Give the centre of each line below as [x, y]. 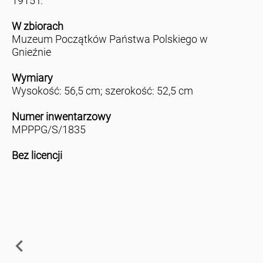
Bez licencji [37, 156]
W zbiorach [37, 26]
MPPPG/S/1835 [48, 130]
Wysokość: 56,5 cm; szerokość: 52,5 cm [102, 91]
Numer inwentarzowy [61, 117]
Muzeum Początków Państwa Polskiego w [109, 39]
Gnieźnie [31, 52]
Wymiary [32, 78]
